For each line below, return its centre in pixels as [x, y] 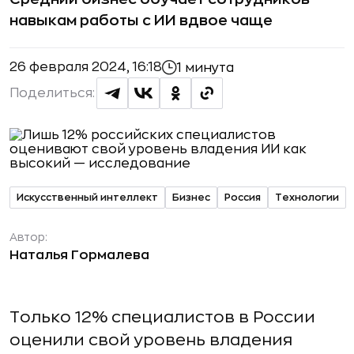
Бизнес [191, 197]
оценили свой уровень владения [151, 340]
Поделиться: [52, 93]
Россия [243, 197]
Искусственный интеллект [87, 197]
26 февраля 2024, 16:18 [86, 67]
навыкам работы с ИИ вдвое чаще [141, 21]
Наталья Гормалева [79, 255]
